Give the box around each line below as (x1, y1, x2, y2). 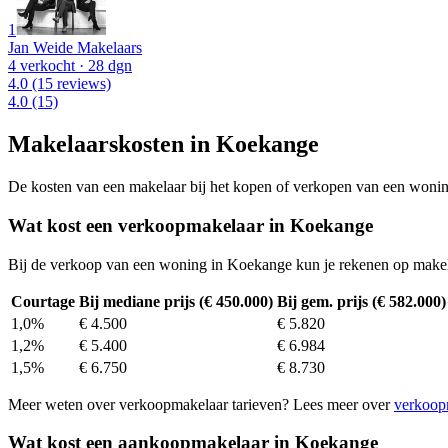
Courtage (11, 292, 75, 310)
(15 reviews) (28, 75, 111, 93)
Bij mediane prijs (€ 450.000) (79, 292, 273, 310)
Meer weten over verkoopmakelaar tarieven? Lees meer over (8, 395, 394, 413)
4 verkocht (8, 57, 75, 75)
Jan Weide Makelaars (8, 39, 142, 57)
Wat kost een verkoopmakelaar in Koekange (8, 214, 373, 236)
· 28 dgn (75, 57, 132, 75)
